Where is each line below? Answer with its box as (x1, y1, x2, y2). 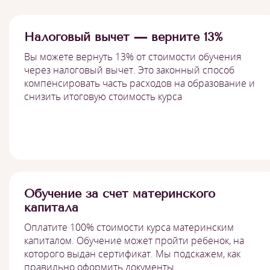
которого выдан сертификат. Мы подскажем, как (24, 246, 240, 260)
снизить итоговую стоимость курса (24, 89, 182, 103)
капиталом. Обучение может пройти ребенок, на (24, 233, 244, 247)
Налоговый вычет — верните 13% (24, 29, 223, 44)
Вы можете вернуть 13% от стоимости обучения (24, 49, 241, 63)
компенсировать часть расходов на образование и (24, 76, 255, 90)
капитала (24, 199, 78, 215)
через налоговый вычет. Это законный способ (24, 63, 234, 77)
